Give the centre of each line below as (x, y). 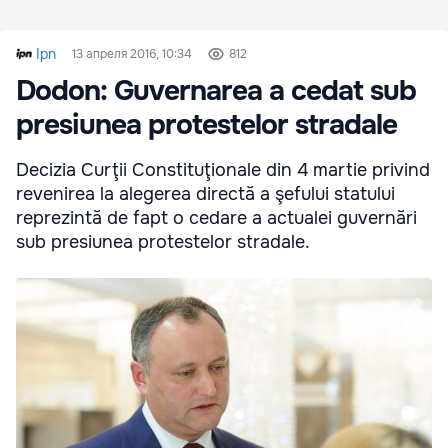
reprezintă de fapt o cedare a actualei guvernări (216, 218)
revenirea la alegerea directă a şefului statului (205, 194)
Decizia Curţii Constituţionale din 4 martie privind (223, 170)
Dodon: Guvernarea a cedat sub (216, 91)
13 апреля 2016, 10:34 (132, 54)
